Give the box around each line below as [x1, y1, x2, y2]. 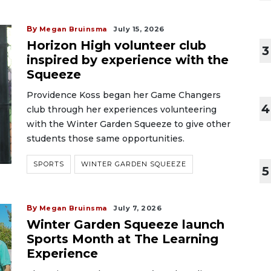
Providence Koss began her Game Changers [27, 90, 221, 100]
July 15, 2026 [114, 25, 165, 33]
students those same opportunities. [27, 133, 184, 144]
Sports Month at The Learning [27, 232, 218, 246]
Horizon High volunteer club [27, 38, 206, 53]
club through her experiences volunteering [27, 104, 217, 115]
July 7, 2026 [114, 204, 162, 212]
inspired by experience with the [27, 53, 229, 67]
